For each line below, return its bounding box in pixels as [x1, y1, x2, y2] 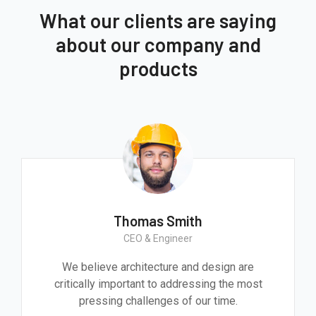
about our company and [55, 32, 261, 56]
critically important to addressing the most [54, 276, 262, 291]
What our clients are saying [39, 8, 276, 32]
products [119, 56, 197, 80]
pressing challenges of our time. [78, 293, 238, 308]
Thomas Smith [114, 212, 202, 229]
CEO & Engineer [123, 232, 193, 244]
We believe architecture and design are [62, 260, 254, 274]
